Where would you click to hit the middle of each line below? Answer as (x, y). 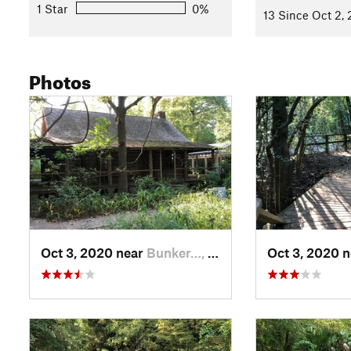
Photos (60, 79)
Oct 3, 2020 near (94, 252)
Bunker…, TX (177, 252)
